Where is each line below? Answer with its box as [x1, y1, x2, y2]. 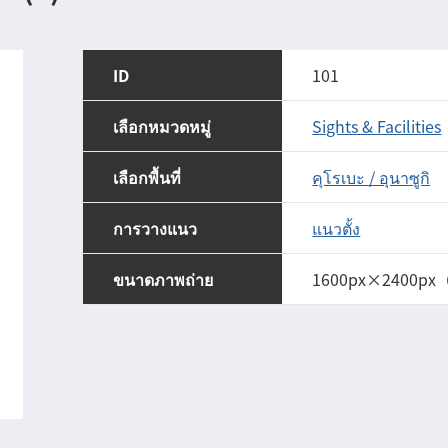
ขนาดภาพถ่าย [113, 266, 214, 291]
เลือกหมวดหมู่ [113, 113, 212, 138]
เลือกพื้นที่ [113, 164, 182, 189]
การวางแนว [113, 215, 198, 240]
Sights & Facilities [312, 113, 442, 138]
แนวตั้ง [312, 215, 361, 240]
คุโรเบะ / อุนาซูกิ [312, 164, 431, 189]
